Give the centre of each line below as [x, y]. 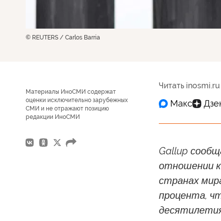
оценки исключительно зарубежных [77, 100]
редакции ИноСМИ [53, 117]
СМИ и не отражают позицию [67, 108]
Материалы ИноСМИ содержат [71, 92]
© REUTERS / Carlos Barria [63, 37]
